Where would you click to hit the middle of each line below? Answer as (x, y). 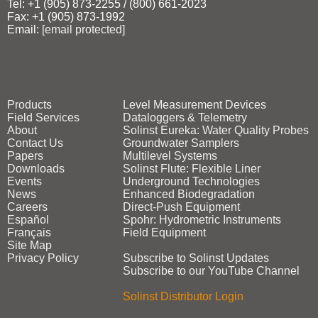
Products (29, 105)
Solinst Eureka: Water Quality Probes (215, 130)
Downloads (36, 169)
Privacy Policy (43, 258)
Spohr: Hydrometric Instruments (202, 220)
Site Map (29, 245)
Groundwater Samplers (181, 143)
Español (28, 220)
